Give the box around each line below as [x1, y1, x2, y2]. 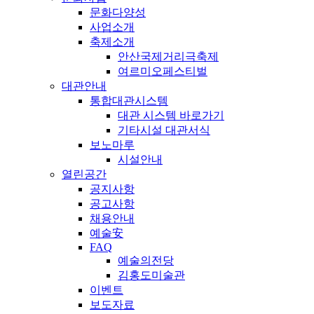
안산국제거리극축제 [118, 50, 219, 62]
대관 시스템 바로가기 [118, 109, 224, 121]
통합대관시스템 [90, 94, 168, 107]
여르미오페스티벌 [118, 64, 207, 77]
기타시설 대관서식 [118, 123, 210, 136]
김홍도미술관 [118, 268, 185, 281]
